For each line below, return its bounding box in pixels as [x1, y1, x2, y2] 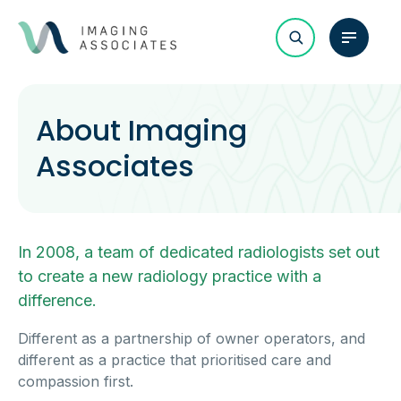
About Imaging [36, 110, 247, 150]
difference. [18, 291, 97, 310]
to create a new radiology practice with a [18, 267, 321, 286]
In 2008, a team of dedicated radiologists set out [18, 243, 380, 261]
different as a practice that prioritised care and [18, 351, 331, 369]
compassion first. [18, 372, 142, 390]
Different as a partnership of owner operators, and [18, 329, 365, 347]
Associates [36, 146, 194, 186]
